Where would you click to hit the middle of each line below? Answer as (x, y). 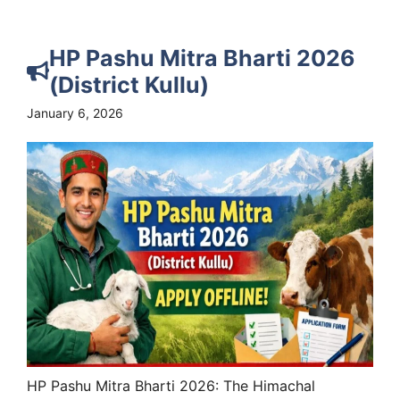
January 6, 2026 (75, 112)
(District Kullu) (129, 84)
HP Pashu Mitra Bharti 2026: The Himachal (171, 385)
